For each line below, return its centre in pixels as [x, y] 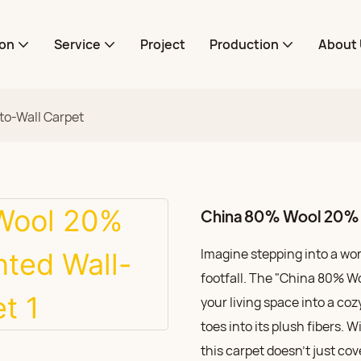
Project [162, 44]
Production [244, 44]
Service [77, 44]
